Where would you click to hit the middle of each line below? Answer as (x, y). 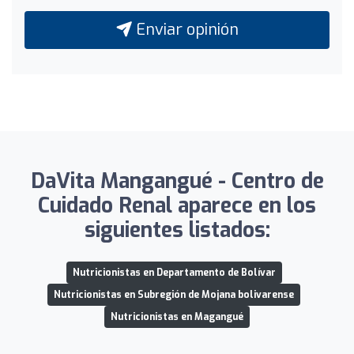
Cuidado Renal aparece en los (177, 206)
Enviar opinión (185, 30)
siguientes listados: (177, 230)
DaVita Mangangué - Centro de (177, 181)
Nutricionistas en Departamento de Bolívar (174, 273)
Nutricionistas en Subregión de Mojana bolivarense (174, 295)
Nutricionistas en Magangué (177, 317)
